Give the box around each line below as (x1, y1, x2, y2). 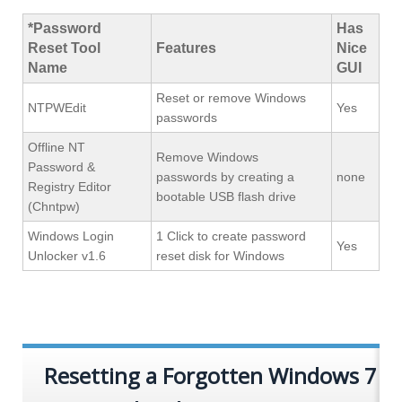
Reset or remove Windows (156, 91, 306, 106)
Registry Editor (28, 179, 111, 195)
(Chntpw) (28, 199, 80, 214)
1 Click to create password (156, 229, 306, 244)
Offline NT (28, 140, 85, 155)
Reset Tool (28, 40, 100, 57)
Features (156, 40, 216, 57)
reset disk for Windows (156, 249, 284, 264)
